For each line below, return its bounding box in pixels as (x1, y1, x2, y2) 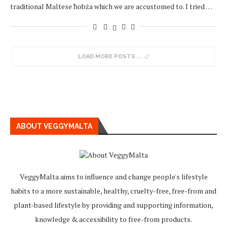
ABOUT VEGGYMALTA (16, 122, 92, 131)
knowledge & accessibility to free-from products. (35, 214, 192, 224)
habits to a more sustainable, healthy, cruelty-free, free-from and (11, 186, 216, 196)
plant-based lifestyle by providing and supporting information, (14, 200, 213, 210)
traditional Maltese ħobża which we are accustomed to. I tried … (10, 2, 212, 12)
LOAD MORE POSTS (78, 53, 135, 60)
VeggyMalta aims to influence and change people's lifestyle (19, 172, 208, 182)
